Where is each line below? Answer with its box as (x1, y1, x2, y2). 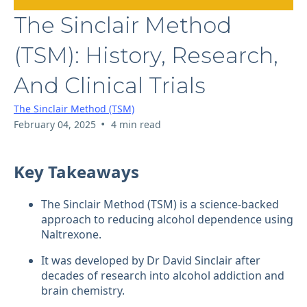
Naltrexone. (41, 226, 101, 242)
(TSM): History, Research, (14, 42, 278, 69)
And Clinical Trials (14, 72, 206, 99)
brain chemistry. (41, 282, 125, 298)
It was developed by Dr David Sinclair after (41, 252, 260, 268)
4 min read (110, 118, 161, 131)
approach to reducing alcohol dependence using (41, 211, 293, 227)
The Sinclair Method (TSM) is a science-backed (41, 196, 279, 212)
